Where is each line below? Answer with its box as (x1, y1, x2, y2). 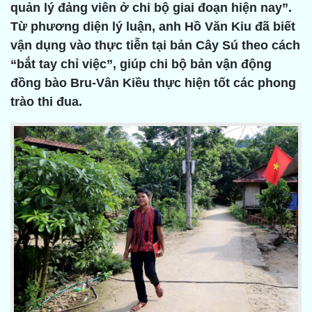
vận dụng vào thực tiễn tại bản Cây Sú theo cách (10, 38, 300, 53)
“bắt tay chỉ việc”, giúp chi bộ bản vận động (10, 57, 272, 72)
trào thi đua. (10, 95, 82, 109)
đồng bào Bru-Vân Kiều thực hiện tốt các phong (10, 76, 296, 91)
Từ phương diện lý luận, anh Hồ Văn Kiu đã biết (10, 19, 295, 34)
